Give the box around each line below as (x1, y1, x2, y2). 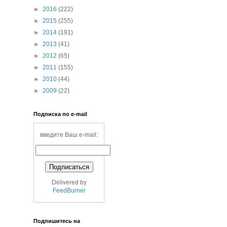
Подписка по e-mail (33, 111, 87, 118)
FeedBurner (52, 187, 86, 195)
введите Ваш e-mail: (40, 131, 98, 139)
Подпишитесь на (33, 218, 80, 224)
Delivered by (51, 179, 87, 186)
